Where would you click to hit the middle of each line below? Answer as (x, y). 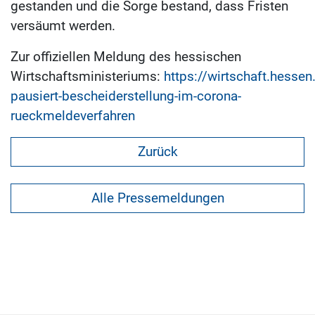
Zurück (157, 152)
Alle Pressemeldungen (157, 198)
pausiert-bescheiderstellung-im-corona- (126, 96)
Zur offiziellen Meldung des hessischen (126, 57)
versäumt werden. (63, 26)
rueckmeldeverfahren (73, 116)
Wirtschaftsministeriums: (87, 76)
